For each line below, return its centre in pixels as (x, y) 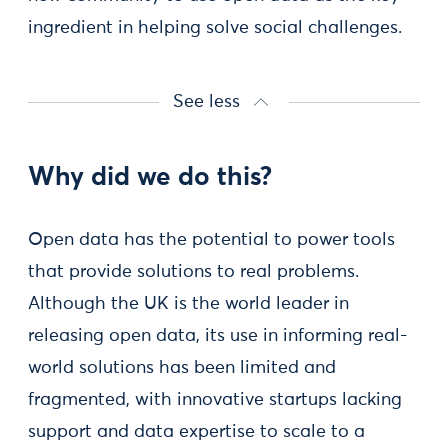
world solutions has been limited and (182, 368)
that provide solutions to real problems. (193, 272)
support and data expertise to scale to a (196, 432)
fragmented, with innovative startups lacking (215, 400)
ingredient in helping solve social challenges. (215, 28)
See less (206, 102)
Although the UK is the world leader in (188, 304)
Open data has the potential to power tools (211, 240)
